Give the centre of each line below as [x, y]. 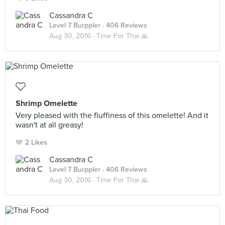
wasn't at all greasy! [49, 125]
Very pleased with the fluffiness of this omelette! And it [112, 116]
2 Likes [36, 142]
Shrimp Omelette [46, 103]
